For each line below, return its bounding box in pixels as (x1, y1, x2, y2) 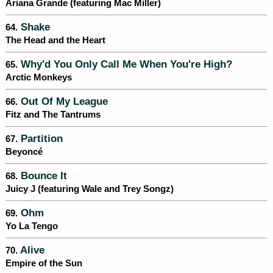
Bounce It (18, 170, 67, 182)
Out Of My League (18, 96, 108, 107)
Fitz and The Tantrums (5, 110, 101, 120)
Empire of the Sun (5, 258, 82, 269)
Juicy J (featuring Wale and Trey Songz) (5, 184, 174, 194)
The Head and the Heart (5, 35, 105, 46)
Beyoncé (5, 147, 43, 157)
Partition (18, 133, 63, 144)
